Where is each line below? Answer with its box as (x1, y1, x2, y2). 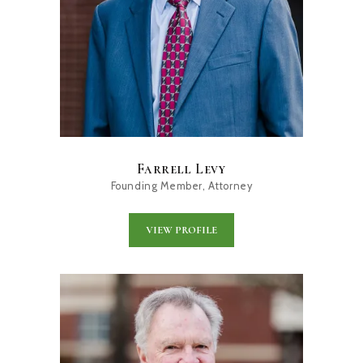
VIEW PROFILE (146, 224, 217, 237)
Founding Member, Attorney (110, 179, 253, 192)
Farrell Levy (137, 160, 226, 177)
